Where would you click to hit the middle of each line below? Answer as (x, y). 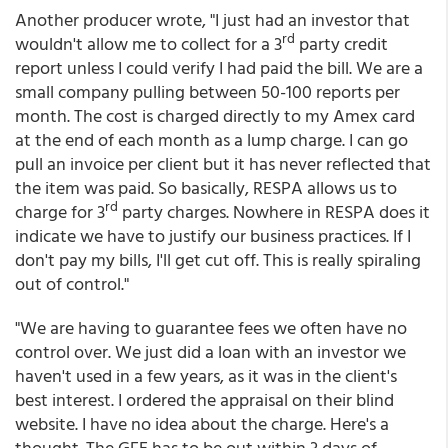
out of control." (72, 283)
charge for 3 (60, 211)
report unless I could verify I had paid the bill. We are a (219, 67)
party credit (341, 43)
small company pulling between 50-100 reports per (207, 91)
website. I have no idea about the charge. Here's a (202, 423)
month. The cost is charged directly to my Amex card (215, 115)
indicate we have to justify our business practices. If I (213, 235)
